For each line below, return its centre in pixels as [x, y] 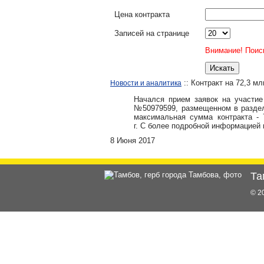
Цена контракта [142, 14]
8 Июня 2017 [133, 141]
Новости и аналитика [146, 83]
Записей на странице [152, 33]
